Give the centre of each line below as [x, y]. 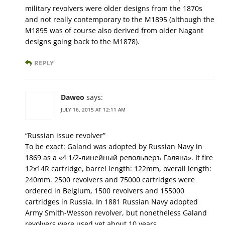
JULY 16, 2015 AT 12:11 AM [93, 110]
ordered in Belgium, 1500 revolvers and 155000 [105, 191]
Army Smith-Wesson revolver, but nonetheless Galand [116, 213]
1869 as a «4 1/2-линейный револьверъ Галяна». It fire [119, 158]
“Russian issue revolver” [65, 136]
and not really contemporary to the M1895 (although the [120, 20]
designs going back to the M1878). [82, 42]
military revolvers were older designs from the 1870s [114, 9]
